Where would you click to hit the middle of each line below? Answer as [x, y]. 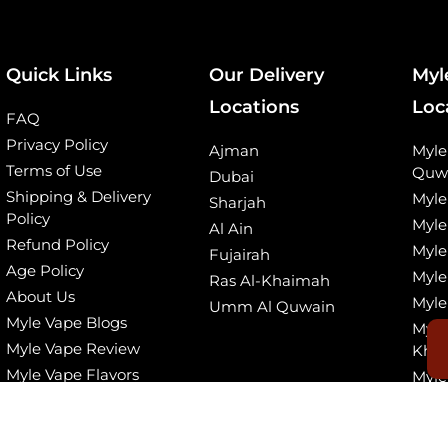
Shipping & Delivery [78, 197]
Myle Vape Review [72, 349]
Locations [253, 107]
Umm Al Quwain [271, 307]
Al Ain [230, 229]
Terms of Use [53, 171]
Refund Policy [57, 245]
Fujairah [239, 255]
